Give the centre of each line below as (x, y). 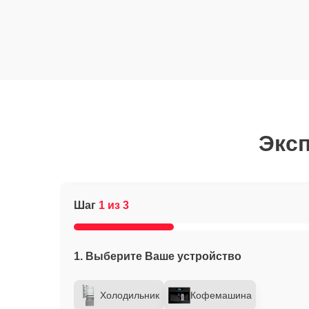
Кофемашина (221, 295)
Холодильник (130, 295)
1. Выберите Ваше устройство (158, 256)
